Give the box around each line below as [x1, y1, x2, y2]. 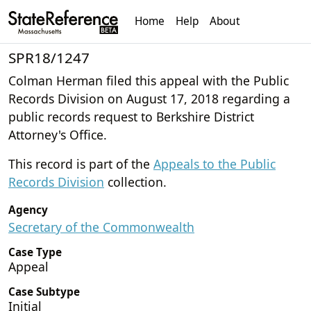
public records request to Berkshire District [8, 108, 254, 125]
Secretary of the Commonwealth [8, 218, 194, 235]
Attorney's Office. [8, 126, 107, 143]
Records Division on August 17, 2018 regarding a [8, 90, 290, 107]
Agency [8, 202, 48, 217]
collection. [104, 173, 167, 190]
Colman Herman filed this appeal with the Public [8, 72, 289, 89]
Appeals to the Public [153, 155, 276, 172]
